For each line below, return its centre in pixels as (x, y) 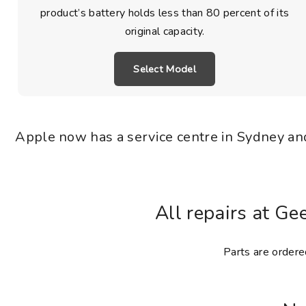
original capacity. (165, 32)
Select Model (165, 69)
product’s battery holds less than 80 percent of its (165, 13)
